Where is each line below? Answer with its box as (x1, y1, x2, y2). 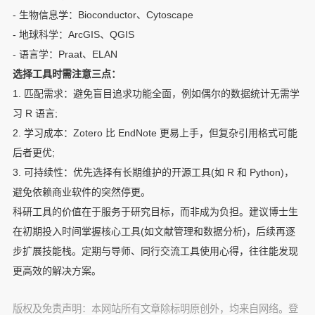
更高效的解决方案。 (12, 265, 101, 277)
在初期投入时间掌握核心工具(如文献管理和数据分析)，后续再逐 (12, 226, 295, 238)
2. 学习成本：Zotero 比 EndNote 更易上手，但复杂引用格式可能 (12, 127, 297, 139)
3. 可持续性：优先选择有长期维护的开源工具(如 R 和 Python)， (12, 167, 294, 179)
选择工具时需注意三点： (12, 68, 121, 80)
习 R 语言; (12, 108, 58, 120)
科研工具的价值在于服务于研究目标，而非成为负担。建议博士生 (12, 206, 298, 218)
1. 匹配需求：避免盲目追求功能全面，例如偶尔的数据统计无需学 (12, 88, 300, 100)
